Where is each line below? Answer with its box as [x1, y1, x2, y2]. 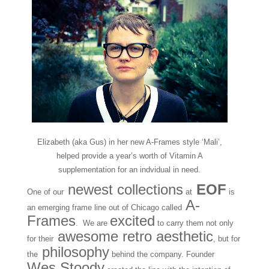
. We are [75, 219, 110, 228]
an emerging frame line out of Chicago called [26, 203, 182, 213]
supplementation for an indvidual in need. [58, 165, 201, 175]
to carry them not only [154, 219, 234, 228]
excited [109, 213, 155, 229]
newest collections [63, 181, 183, 198]
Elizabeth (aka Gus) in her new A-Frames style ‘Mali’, [37, 138, 222, 147]
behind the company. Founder [109, 250, 214, 259]
